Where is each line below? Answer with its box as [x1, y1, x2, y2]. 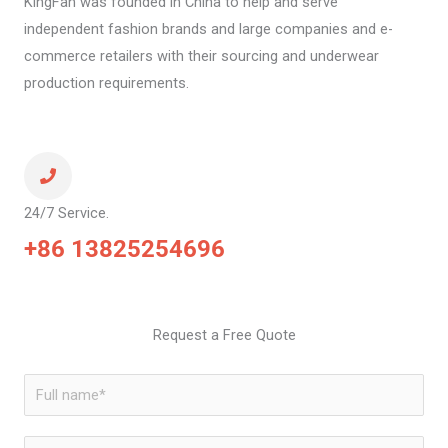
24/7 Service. [24, 204, 109, 223]
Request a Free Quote [152, 326, 296, 345]
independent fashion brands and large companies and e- [24, 19, 393, 38]
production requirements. [24, 73, 189, 92]
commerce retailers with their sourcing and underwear [24, 46, 379, 65]
